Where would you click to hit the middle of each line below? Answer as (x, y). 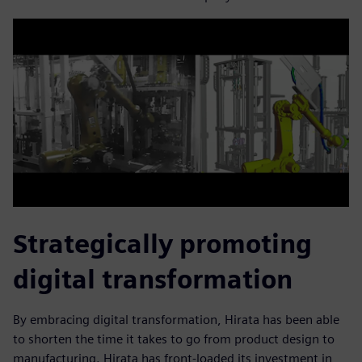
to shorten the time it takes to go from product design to (174, 339)
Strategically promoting (162, 244)
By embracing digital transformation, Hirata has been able (176, 320)
